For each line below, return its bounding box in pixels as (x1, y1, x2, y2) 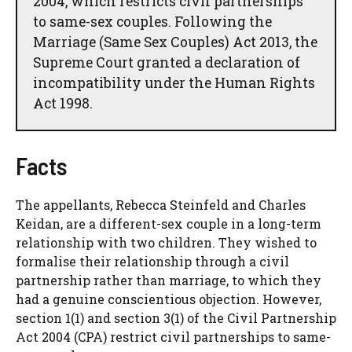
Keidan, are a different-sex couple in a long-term (16, 215, 321, 233)
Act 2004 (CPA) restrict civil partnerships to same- (16, 328, 331, 346)
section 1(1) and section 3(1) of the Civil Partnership (16, 310, 336, 327)
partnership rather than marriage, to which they (16, 272, 321, 289)
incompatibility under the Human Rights (33, 73, 315, 92)
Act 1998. (33, 93, 93, 112)
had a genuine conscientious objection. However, (16, 291, 321, 308)
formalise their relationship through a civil (16, 253, 289, 270)
